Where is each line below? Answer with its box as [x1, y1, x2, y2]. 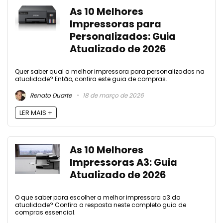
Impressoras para [70, 17, 161, 31]
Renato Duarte [28, 91, 72, 100]
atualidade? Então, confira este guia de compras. [15, 75, 167, 84]
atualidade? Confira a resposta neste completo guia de [15, 200, 186, 209]
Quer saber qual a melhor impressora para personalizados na [15, 67, 205, 76]
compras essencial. [15, 208, 76, 217]
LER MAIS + [19, 108, 52, 117]
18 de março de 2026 [81, 91, 144, 100]
